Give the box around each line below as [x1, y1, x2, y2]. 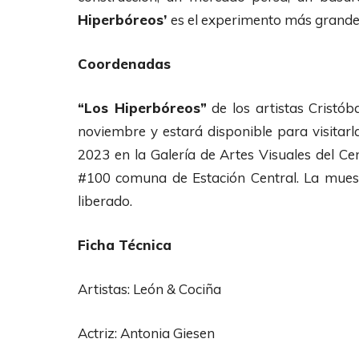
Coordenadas [78, 54, 171, 72]
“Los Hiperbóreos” [78, 99, 207, 116]
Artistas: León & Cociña [78, 280, 221, 297]
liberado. [78, 192, 132, 209]
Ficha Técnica [78, 236, 171, 253]
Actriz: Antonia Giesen [78, 324, 215, 341]
